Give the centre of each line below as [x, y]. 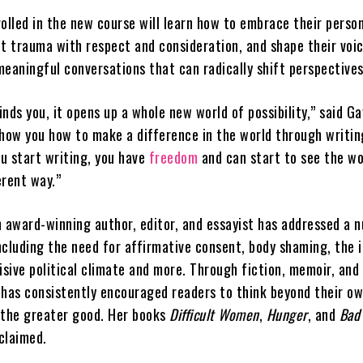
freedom [173, 158]
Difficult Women [214, 315]
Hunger [287, 315]
